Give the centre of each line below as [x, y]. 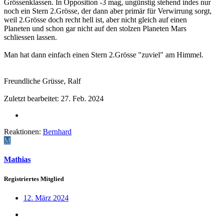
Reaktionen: [22, 132]
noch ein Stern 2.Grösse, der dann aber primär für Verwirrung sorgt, [108, 11]
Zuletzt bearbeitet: [32, 99]
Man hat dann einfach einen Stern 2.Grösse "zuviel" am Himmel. [104, 55]
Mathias [17, 160]
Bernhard [57, 132]
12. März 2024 [46, 198]
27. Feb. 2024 [82, 99]
